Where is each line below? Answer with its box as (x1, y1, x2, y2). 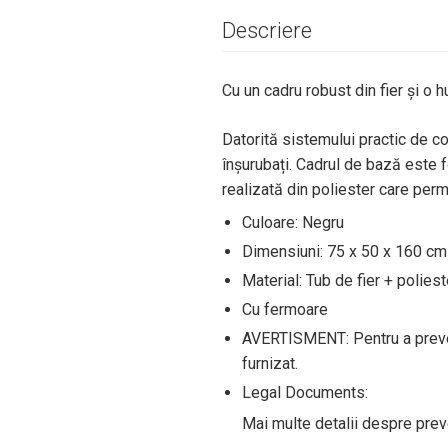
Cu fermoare (242, 300, 328, 319)
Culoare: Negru (242, 213, 344, 232)
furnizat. (242, 354, 298, 373)
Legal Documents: (242, 383, 368, 402)
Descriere (222, 18, 312, 43)
